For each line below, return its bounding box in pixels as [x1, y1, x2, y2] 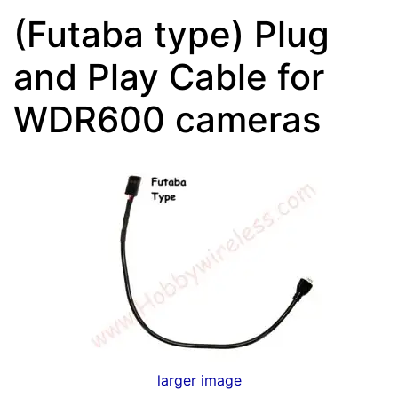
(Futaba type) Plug [13, 12, 330, 56]
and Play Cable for [13, 54, 324, 99]
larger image [156, 370, 242, 389]
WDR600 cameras [13, 97, 321, 141]
